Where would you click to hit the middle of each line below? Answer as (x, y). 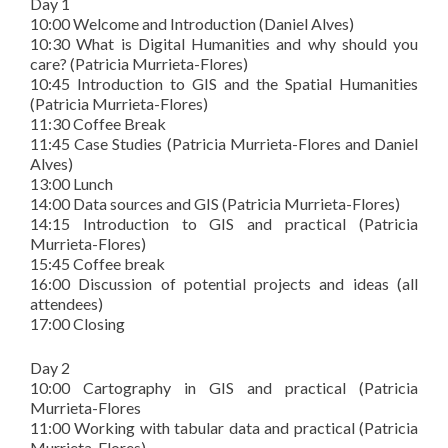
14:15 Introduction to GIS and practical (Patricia (224, 223)
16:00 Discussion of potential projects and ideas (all (224, 283)
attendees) (66, 303)
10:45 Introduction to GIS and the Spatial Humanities (224, 83)
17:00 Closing (77, 323)
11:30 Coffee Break (98, 123)
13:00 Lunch (71, 183)
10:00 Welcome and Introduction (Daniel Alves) (192, 23)
